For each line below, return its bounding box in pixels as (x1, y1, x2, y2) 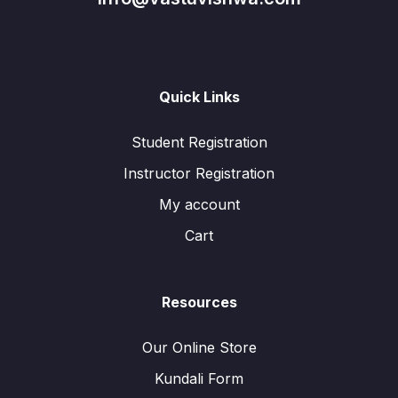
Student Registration (131, 133, 267, 152)
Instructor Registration (123, 164, 275, 183)
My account (158, 195, 240, 214)
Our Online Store (141, 338, 257, 357)
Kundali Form (155, 370, 243, 388)
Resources (161, 293, 237, 312)
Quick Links (158, 88, 240, 107)
